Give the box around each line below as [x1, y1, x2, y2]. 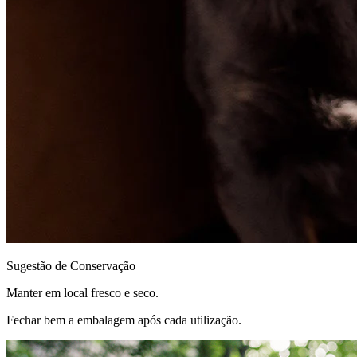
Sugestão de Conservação [6, 258, 135, 273]
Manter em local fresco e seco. [6, 285, 159, 300]
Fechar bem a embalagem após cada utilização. [6, 312, 241, 327]
